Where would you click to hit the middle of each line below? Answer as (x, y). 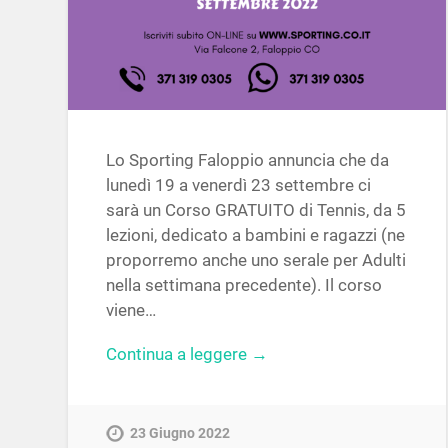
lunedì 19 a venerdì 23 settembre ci (239, 185)
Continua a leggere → (187, 353)
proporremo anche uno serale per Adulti (256, 260)
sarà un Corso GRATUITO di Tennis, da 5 (256, 210)
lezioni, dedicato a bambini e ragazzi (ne (256, 235)
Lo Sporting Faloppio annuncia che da (248, 160)
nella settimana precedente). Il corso (244, 285)
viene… (131, 310)
